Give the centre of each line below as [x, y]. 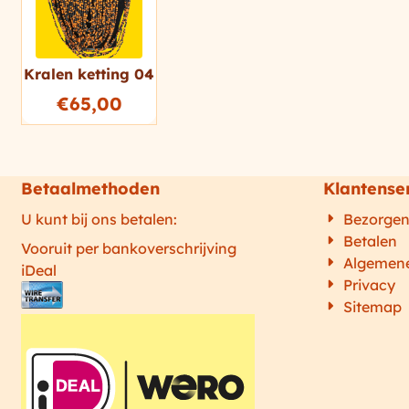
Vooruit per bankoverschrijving [129, 249]
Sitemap [372, 307]
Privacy [369, 285]
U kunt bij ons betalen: [100, 220]
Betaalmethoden [91, 189]
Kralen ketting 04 [89, 74]
